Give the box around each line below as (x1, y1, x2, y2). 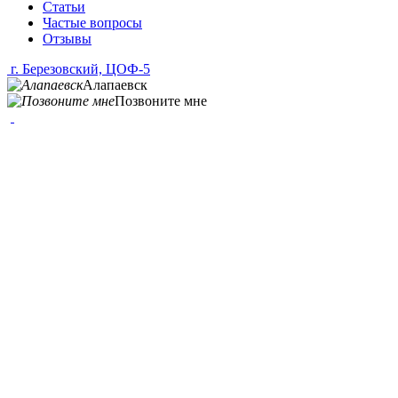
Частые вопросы (43, 15, 142, 31)
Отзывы (43, 31, 92, 47)
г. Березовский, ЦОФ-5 (7, 61, 150, 77)
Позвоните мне (115, 93, 207, 109)
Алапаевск (83, 77, 147, 93)
